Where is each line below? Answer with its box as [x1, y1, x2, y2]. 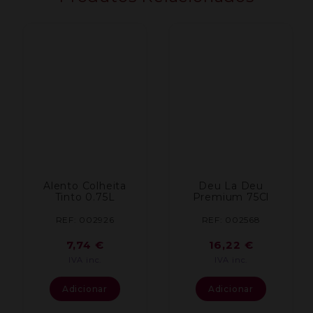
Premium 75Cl [192, 190, 270, 203]
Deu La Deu [198, 179, 263, 192]
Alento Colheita [43, 179, 126, 192]
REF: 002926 [55, 214, 115, 225]
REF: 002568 [201, 214, 261, 225]
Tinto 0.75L [54, 190, 115, 203]
